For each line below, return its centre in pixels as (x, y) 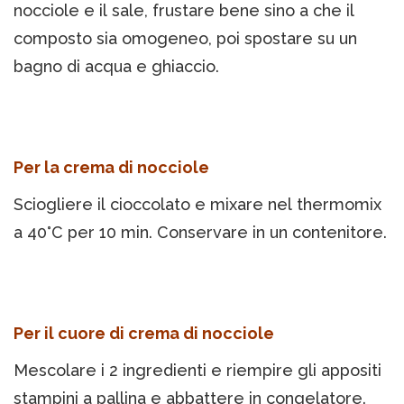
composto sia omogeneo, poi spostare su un (185, 39)
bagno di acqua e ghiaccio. (116, 67)
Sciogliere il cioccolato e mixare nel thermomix (197, 205)
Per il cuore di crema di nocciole (144, 334)
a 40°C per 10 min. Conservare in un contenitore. (200, 233)
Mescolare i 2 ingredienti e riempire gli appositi (197, 371)
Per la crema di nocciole (111, 168)
